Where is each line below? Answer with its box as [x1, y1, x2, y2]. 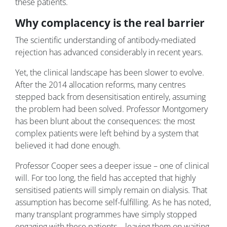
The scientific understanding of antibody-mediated [15, 34, 196, 46]
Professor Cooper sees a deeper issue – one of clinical [15, 160, 209, 172]
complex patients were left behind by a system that [15, 128, 199, 139]
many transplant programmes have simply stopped [15, 209, 197, 220]
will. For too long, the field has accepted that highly [15, 172, 196, 184]
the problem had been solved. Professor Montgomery [15, 103, 208, 115]
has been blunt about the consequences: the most [15, 116, 195, 127]
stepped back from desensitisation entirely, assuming [15, 91, 206, 103]
